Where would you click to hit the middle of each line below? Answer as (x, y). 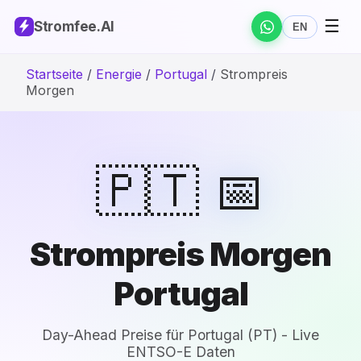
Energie (119, 74)
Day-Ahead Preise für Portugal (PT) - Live (180, 335)
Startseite (54, 74)
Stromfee (66, 27)
